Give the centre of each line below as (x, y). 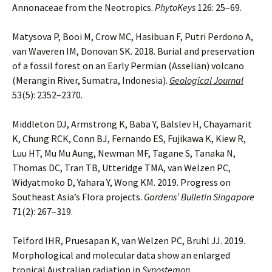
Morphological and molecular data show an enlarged (121, 255)
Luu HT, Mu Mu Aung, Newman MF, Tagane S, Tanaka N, (124, 153)
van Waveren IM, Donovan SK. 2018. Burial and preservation (133, 51)
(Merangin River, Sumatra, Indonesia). (91, 80)
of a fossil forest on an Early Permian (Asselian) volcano (128, 66)
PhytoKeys (175, 7)
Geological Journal (206, 80)
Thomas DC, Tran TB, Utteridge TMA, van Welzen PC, (121, 168)
